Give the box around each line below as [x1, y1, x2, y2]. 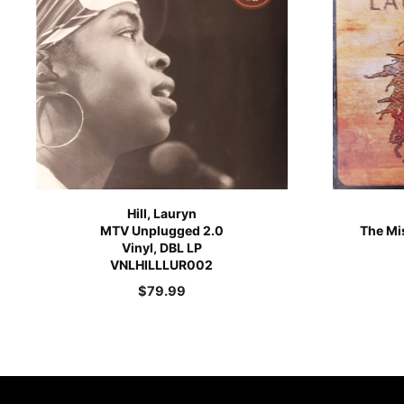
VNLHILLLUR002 [110, 256, 214, 272]
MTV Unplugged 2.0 [99, 222, 224, 238]
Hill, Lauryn [126, 205, 197, 221]
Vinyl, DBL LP [121, 239, 202, 255]
